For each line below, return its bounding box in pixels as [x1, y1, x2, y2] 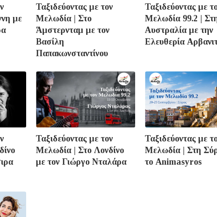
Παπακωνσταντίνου [36, 48, 108, 59]
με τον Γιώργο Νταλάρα [36, 156, 126, 167]
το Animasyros [145, 156, 202, 167]
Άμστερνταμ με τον [36, 25, 109, 35]
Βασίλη [36, 37, 64, 47]
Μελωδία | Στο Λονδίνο [36, 145, 124, 155]
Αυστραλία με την [145, 25, 213, 35]
